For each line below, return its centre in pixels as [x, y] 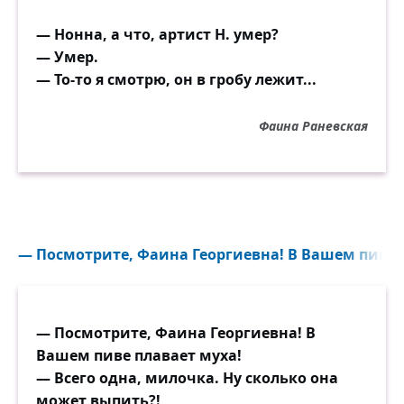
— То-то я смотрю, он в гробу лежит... [176, 79]
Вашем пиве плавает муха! [139, 355]
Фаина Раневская [313, 126]
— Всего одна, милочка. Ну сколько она [187, 378]
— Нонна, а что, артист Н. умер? [157, 34]
